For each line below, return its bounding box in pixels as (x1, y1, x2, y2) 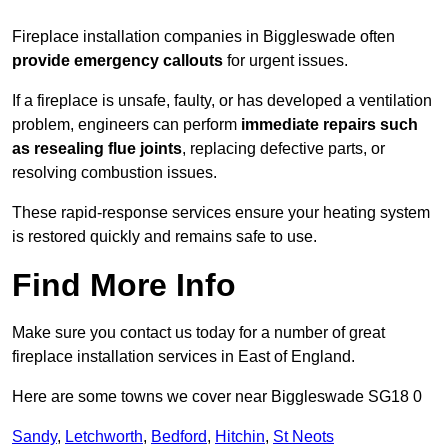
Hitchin (215, 428, 265, 446)
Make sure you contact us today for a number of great (12, 324, 385, 342)
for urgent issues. (223, 52, 348, 70)
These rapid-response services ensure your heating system (12, 204, 430, 222)
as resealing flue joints (12, 140, 182, 158)
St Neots (273, 428, 334, 446)
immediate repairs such (241, 116, 418, 134)
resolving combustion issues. (12, 164, 217, 182)
